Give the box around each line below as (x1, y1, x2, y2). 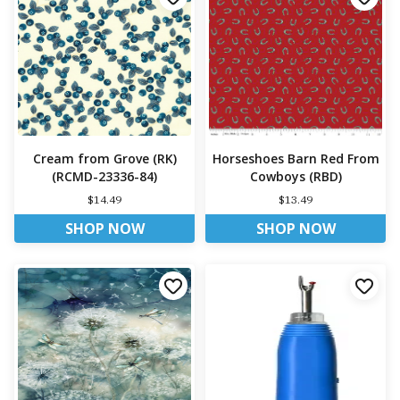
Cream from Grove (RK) (32, 150, 177, 168)
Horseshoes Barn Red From (212, 150, 379, 168)
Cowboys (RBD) (249, 168, 342, 186)
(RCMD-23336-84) (52, 168, 157, 186)
